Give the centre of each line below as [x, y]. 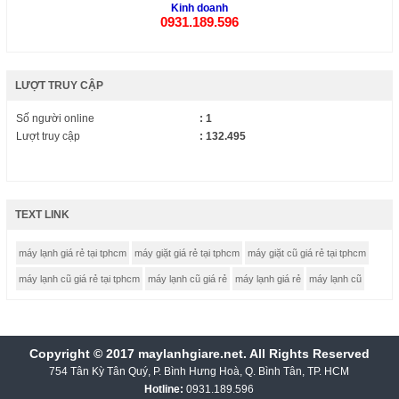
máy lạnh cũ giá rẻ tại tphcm [79, 279]
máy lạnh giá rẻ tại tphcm [72, 253]
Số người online [55, 118]
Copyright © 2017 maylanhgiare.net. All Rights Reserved [199, 354]
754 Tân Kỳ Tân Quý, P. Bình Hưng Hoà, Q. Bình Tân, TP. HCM [199, 371]
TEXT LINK [42, 215]
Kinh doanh [199, 8]
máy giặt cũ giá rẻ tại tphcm [306, 253]
